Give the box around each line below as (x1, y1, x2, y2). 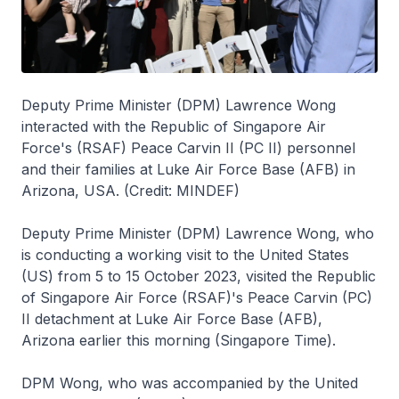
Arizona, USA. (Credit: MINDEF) (21, 181, 240, 199)
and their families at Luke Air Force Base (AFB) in (21, 159, 355, 178)
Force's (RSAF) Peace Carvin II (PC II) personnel (21, 138, 355, 157)
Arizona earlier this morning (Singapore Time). (21, 330, 336, 349)
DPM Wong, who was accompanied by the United (21, 373, 358, 392)
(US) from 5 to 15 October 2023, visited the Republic (21, 266, 376, 285)
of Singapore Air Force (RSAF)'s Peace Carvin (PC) (21, 288, 372, 306)
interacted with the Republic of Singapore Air (21, 117, 326, 135)
